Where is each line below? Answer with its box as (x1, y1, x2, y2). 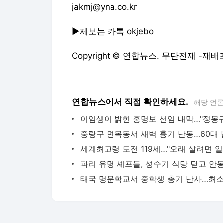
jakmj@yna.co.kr (72, 2, 137, 12)
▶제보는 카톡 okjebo (72, 26, 154, 36)
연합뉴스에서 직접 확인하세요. (72, 97, 188, 107)
